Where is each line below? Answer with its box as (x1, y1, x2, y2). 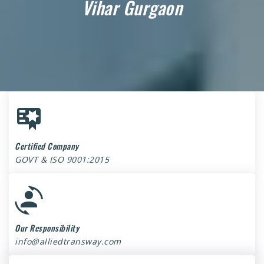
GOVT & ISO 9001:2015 (15, 154, 109, 165)
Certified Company (15, 140, 79, 152)
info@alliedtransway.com (15, 236, 121, 247)
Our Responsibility (15, 222, 79, 234)
